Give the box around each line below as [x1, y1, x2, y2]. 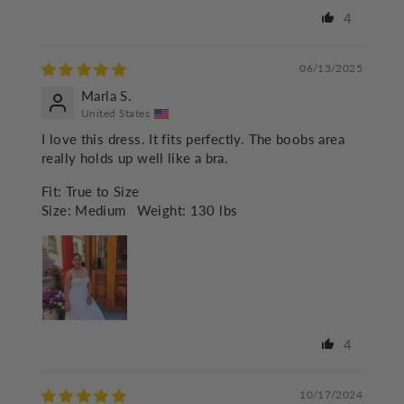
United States [81, 106, 150, 121]
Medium [75, 202, 126, 219]
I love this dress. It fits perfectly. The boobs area [41, 131, 344, 148]
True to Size [65, 183, 140, 200]
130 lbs [189, 202, 238, 219]
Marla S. [81, 87, 133, 105]
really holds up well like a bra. [41, 150, 229, 167]
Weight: [136, 202, 187, 219]
